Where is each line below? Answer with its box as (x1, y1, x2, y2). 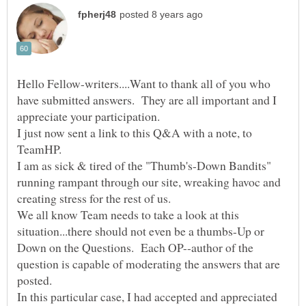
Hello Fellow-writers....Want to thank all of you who (17, 74, 270, 92)
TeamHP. (17, 140, 61, 157)
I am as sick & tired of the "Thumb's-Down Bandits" (17, 156, 271, 173)
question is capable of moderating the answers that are (17, 255, 280, 272)
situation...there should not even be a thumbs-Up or (17, 222, 264, 239)
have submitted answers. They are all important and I (17, 91, 277, 108)
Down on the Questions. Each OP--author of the (17, 238, 253, 255)
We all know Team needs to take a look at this (17, 206, 239, 223)
